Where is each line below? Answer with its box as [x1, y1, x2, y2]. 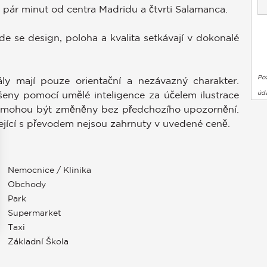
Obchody [7, 179, 46, 190]
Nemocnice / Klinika [7, 165, 91, 175]
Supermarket [7, 208, 61, 218]
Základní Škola [7, 237, 69, 247]
